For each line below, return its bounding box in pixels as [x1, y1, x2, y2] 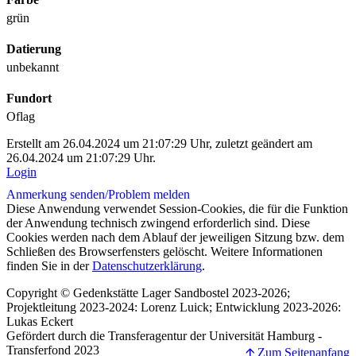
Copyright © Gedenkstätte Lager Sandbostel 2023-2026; [6, 286, 290, 300]
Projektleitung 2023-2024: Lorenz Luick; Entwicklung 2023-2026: [6, 300, 341, 315]
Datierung [6, 42, 61, 56]
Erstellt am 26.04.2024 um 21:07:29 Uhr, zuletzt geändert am [6, 137, 312, 151]
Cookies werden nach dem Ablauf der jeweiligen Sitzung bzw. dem [6, 230, 344, 245]
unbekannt [6, 60, 59, 75]
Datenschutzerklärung [92, 259, 202, 273]
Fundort [6, 91, 52, 106]
